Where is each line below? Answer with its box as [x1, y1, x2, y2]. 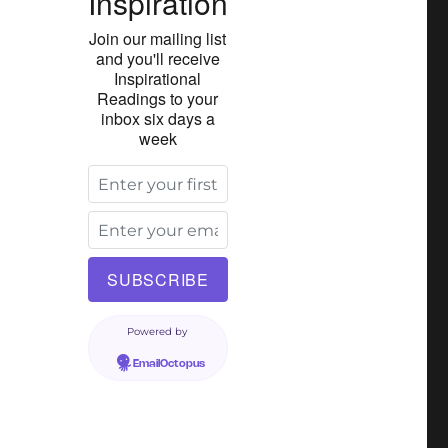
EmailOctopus [132, 359, 205, 370]
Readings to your [97, 86, 219, 110]
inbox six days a [100, 106, 215, 130]
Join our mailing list [89, 26, 227, 50]
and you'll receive [95, 46, 220, 70]
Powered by [127, 325, 188, 339]
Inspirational [114, 66, 202, 90]
